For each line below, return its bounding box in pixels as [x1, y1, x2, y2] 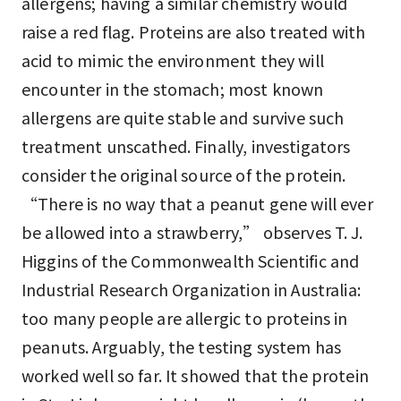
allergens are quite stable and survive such [21, 106, 345, 129]
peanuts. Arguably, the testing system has [21, 335, 342, 358]
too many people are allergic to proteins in [21, 306, 348, 329]
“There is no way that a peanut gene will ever [21, 192, 373, 215]
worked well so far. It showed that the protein [21, 363, 369, 387]
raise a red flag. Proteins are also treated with [21, 20, 366, 43]
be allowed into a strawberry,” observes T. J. [21, 220, 363, 243]
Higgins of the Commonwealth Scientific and [21, 249, 360, 272]
